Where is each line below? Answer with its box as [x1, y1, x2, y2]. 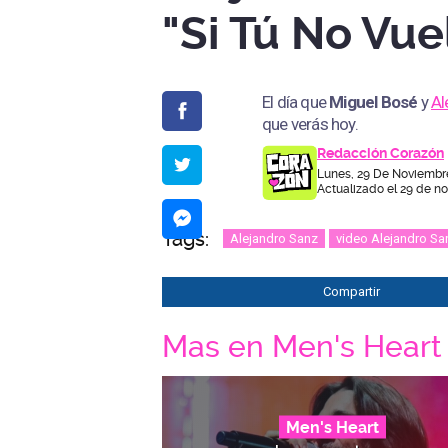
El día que [262, 91, 330, 112]
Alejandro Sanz [230, 230, 318, 246]
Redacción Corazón [317, 144, 444, 161]
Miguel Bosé [329, 91, 418, 112]
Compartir [323, 283, 380, 299]
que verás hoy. [262, 113, 358, 134]
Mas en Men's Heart [162, 328, 442, 364]
